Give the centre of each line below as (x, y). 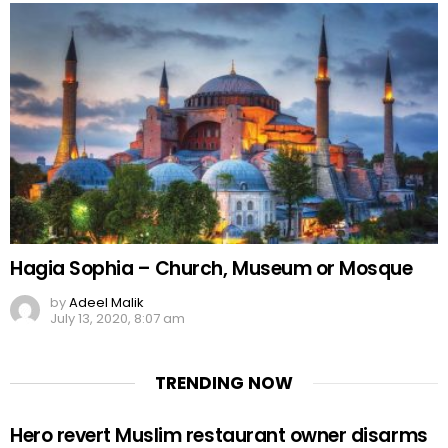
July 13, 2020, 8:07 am (117, 319)
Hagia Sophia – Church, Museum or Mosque (211, 269)
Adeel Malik (106, 303)
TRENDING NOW (224, 383)
